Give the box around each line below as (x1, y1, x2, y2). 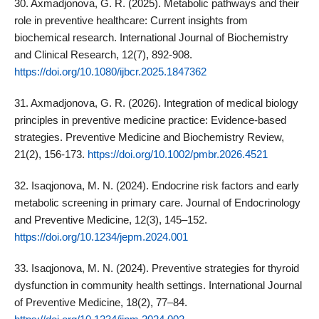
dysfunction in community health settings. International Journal (14, 279, 302, 292)
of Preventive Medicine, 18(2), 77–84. (14, 296, 187, 309)
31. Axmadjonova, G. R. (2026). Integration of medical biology (14, 97, 298, 110)
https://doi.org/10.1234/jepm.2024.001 (14, 231, 188, 244)
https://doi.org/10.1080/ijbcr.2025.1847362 (14, 66, 206, 78)
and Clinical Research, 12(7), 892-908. (14, 48, 192, 61)
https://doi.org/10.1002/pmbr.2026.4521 (87, 148, 268, 161)
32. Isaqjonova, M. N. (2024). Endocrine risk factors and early (14, 179, 299, 192)
